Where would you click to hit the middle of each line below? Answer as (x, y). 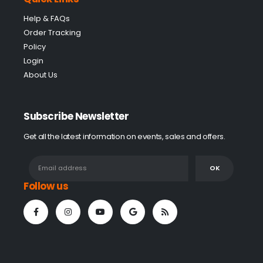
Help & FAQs (47, 19)
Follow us (46, 186)
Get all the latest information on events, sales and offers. (124, 136)
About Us (41, 75)
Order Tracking (52, 33)
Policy (35, 47)
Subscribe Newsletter (76, 117)
